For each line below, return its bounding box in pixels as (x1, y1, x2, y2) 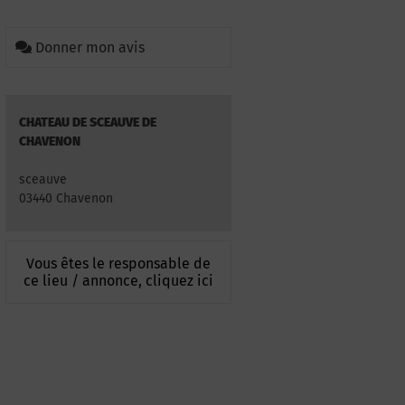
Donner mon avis (35, 39, 145, 56)
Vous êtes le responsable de (26, 255, 211, 273)
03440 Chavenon (19, 191, 113, 206)
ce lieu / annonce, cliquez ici (24, 272, 213, 290)
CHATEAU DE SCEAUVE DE (19, 115, 156, 130)
